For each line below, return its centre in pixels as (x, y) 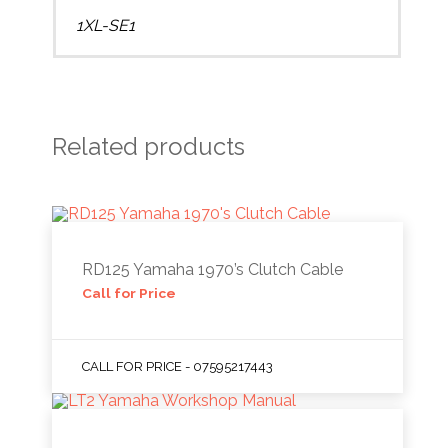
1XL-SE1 (106, 25)
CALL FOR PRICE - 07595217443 (178, 366)
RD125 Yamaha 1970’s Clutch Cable (213, 269)
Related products (149, 146)
